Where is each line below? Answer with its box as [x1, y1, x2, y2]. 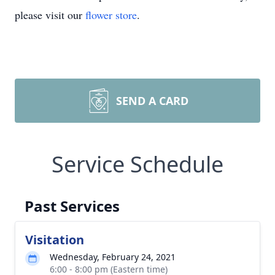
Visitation [25, 231, 84, 248]
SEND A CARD [116, 93, 188, 108]
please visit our [15, 7, 85, 22]
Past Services [25, 196, 120, 216]
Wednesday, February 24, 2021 [50, 251, 176, 263]
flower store [85, 7, 137, 22]
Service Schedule [52, 149, 223, 179]
